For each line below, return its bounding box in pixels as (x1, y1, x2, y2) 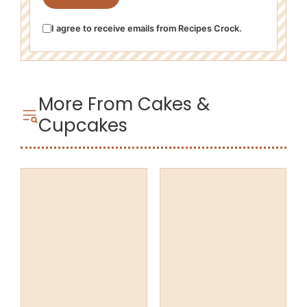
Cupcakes (38, 112, 128, 138)
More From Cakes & (38, 91, 210, 116)
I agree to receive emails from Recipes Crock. (51, 23, 242, 34)
